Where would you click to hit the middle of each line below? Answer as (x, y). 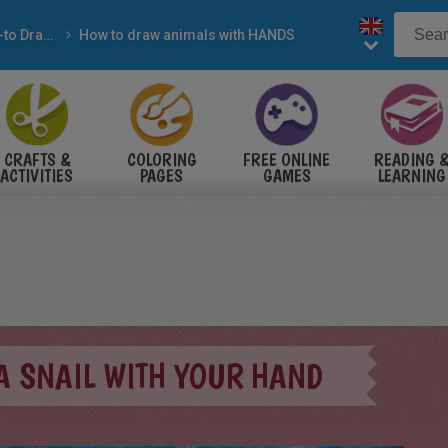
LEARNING (411, 175)
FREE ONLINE (286, 159)
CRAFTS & (36, 159)
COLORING (161, 159)
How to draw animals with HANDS (187, 35)
